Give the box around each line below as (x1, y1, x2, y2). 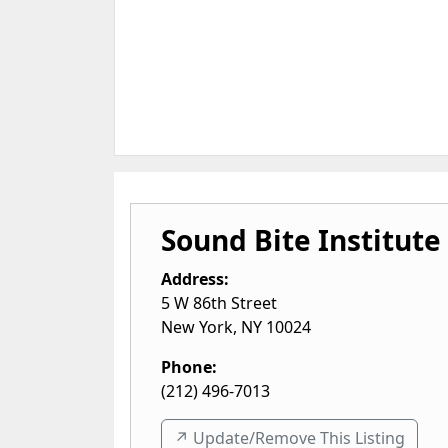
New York (161, 316, 233, 338)
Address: (161, 268, 229, 290)
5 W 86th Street (161, 292, 277, 314)
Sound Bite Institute (161, 221, 441, 259)
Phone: (161, 356, 217, 378)
